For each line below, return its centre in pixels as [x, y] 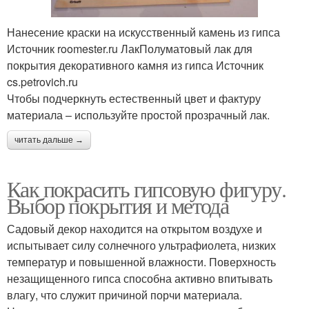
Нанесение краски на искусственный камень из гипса [143, 32]
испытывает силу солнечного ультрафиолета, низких [141, 245]
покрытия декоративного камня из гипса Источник [135, 65]
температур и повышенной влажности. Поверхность [141, 261]
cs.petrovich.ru [42, 81]
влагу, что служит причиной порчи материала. [124, 295]
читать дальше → [49, 140]
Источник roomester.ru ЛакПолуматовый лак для [130, 48]
